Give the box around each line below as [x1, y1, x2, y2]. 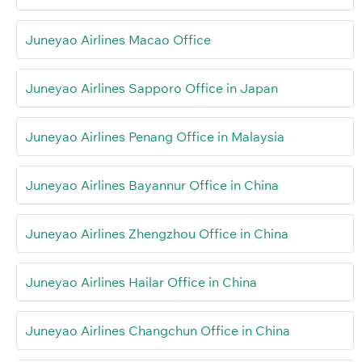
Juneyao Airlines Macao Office [25, 31, 211, 48]
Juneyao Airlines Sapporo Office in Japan [25, 79, 278, 96]
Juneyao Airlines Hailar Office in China [25, 273, 257, 290]
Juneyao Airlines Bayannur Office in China [25, 176, 279, 193]
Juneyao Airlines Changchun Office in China [25, 322, 290, 339]
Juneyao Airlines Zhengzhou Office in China [25, 225, 288, 242]
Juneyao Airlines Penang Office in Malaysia [25, 128, 284, 145]
